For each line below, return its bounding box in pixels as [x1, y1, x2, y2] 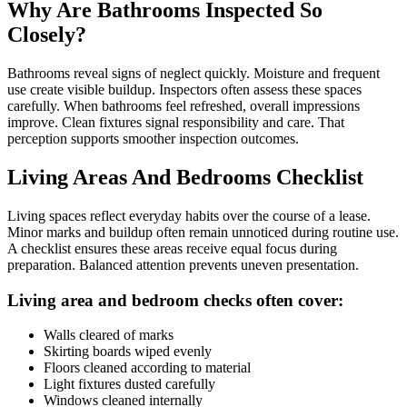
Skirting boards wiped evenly [44, 343, 212, 360]
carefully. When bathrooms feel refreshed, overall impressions [7, 98, 360, 114]
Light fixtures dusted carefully [44, 376, 215, 392]
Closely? [7, 23, 86, 47]
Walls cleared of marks [44, 327, 174, 343]
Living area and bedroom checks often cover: [7, 290, 343, 310]
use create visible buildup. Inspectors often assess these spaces [7, 82, 362, 98]
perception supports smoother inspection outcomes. [7, 131, 299, 147]
